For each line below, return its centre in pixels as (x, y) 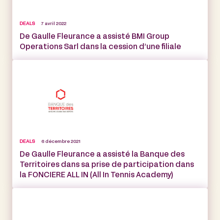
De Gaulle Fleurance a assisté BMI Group (95, 37)
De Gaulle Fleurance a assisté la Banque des (102, 155)
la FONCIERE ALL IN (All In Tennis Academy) (96, 176)
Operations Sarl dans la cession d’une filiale (100, 47)
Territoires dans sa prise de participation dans (107, 165)
